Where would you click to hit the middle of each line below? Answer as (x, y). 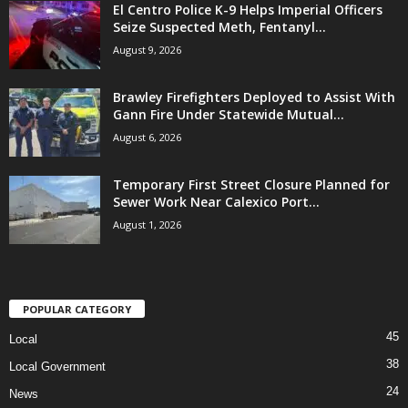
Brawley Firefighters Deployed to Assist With (254, 97)
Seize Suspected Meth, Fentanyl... (219, 27)
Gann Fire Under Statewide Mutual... (229, 115)
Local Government (57, 367)
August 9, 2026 (147, 50)
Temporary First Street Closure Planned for (251, 185)
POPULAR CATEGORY (77, 310)
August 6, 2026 (147, 138)
